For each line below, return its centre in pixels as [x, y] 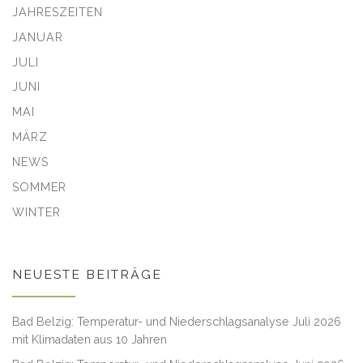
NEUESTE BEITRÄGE [87, 274]
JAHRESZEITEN [58, 12]
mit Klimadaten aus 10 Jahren [90, 340]
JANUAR [38, 37]
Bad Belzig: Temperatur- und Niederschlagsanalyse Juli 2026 [177, 322]
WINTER [36, 212]
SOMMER [39, 188]
